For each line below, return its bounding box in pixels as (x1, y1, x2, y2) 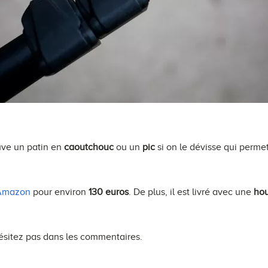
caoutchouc (64, 141, 114, 153)
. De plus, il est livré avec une (129, 186, 254, 197)
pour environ (31, 186, 89, 197)
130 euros (89, 186, 129, 197)
